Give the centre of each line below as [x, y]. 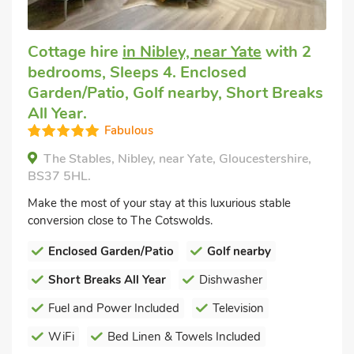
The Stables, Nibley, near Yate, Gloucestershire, [177, 158]
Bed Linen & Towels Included [184, 336]
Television [238, 308]
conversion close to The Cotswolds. [120, 220]
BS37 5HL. [59, 176]
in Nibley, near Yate [192, 51]
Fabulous [129, 130]
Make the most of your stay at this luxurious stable [159, 203]
